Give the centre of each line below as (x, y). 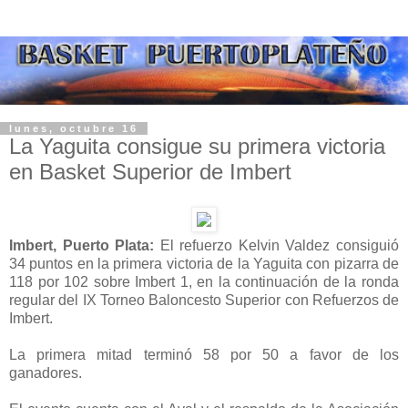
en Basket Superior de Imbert (150, 172)
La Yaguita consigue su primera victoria (197, 147)
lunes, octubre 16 (74, 129)
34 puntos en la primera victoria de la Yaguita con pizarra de (204, 263)
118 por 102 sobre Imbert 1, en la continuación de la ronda (204, 281)
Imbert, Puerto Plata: (85, 245)
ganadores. (47, 372)
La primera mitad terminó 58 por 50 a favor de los (204, 354)
